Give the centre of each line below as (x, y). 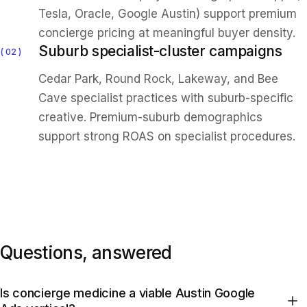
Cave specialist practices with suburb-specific (166, 98)
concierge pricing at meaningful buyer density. (167, 33)
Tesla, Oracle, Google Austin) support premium (168, 14)
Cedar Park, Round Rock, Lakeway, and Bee (158, 79)
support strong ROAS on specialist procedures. (167, 136)
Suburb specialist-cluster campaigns (160, 51)
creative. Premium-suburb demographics (150, 117)
